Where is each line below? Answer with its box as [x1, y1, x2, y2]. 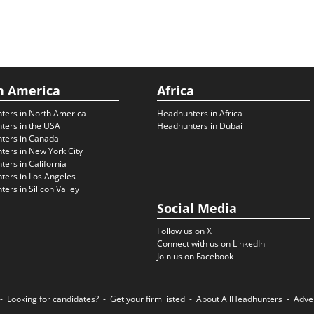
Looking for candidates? [7, 293, 99, 305]
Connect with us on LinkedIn [157, 238, 265, 250]
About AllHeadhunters [196, 293, 282, 305]
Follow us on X [157, 225, 212, 237]
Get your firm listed [110, 293, 185, 305]
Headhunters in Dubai [157, 120, 243, 132]
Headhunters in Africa [157, 107, 243, 119]
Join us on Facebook [157, 250, 233, 262]
